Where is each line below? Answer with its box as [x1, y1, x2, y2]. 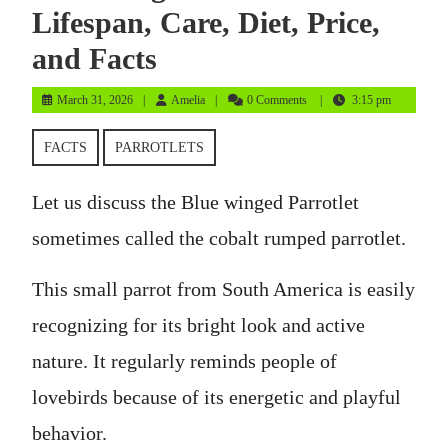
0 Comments [247, 93, 310, 107]
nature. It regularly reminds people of [32, 350, 337, 372]
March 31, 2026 [57, 93, 133, 107]
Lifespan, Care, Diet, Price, [32, 6, 380, 39]
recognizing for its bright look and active [32, 314, 365, 336]
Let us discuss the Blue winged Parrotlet [32, 191, 359, 213]
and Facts [32, 42, 157, 75]
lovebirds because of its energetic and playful [32, 386, 401, 408]
